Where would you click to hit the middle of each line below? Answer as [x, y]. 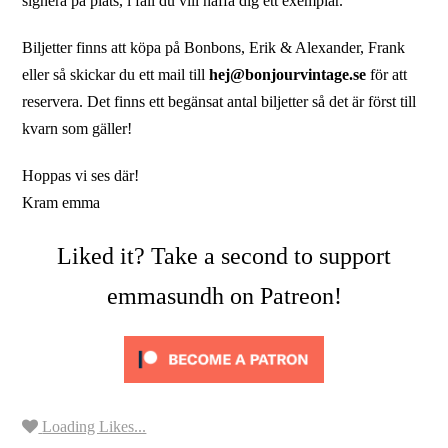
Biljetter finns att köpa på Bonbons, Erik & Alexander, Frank [214, 47]
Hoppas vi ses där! [81, 175]
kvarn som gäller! [77, 128]
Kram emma [61, 202]
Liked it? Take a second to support [224, 256]
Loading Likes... [94, 426]
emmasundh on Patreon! [224, 296]
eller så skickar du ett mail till [116, 74]
